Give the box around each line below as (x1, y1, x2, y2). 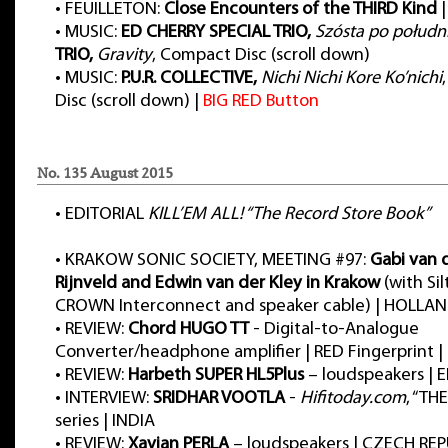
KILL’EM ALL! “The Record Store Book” (148, 205, 430, 224)
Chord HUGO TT (128, 320, 249, 339)
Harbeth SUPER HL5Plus (128, 366, 304, 385)
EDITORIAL (65, 205, 148, 224)
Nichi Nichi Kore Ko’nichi (261, 69, 442, 88)
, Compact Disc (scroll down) (152, 46, 370, 65)
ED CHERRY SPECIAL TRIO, (121, 23, 311, 42)
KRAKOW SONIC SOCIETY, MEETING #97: (65, 251, 370, 270)
